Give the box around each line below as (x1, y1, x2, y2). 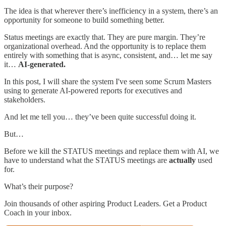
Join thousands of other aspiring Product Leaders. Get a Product (4, 199, 207, 208)
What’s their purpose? (4, 182, 73, 191)
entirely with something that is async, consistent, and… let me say (4, 50, 212, 60)
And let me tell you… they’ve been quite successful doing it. (4, 112, 196, 121)
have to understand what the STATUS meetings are (4, 155, 169, 164)
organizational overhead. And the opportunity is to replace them (4, 41, 206, 50)
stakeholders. (4, 95, 45, 104)
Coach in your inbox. (4, 208, 72, 217)
